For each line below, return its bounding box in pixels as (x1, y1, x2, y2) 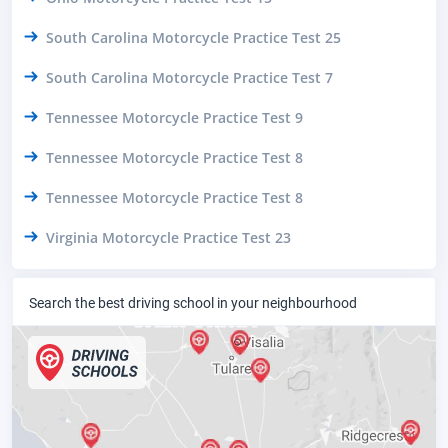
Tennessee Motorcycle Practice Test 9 (46, 107, 303, 127)
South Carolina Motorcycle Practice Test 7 (46, 67, 333, 87)
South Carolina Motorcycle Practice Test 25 (46, 27, 341, 47)
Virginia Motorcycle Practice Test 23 (46, 227, 291, 247)
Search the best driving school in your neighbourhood (29, 295, 357, 311)
